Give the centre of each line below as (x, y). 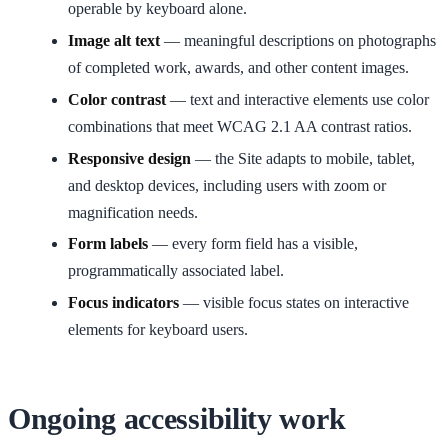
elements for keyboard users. (158, 330)
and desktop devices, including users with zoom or (227, 185)
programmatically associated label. (176, 271)
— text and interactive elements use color (297, 99)
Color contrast (117, 99)
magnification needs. (133, 212)
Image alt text (114, 40)
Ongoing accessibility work (177, 419)
